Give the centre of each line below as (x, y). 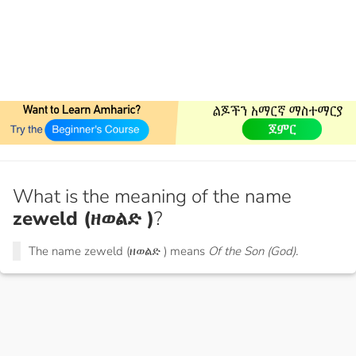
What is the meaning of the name (152, 197)
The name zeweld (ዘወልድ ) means (118, 252)
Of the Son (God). (253, 252)
